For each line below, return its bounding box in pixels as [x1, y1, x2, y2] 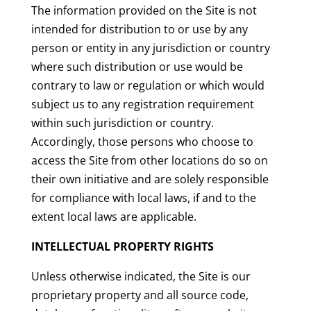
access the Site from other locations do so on [31, 153, 268, 169]
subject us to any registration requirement [31, 96, 254, 112]
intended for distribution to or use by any [31, 22, 248, 37]
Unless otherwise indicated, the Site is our [31, 269, 251, 285]
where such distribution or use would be [31, 59, 243, 75]
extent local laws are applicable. [31, 209, 196, 225]
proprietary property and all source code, [31, 287, 249, 303]
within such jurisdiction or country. [31, 115, 214, 131]
